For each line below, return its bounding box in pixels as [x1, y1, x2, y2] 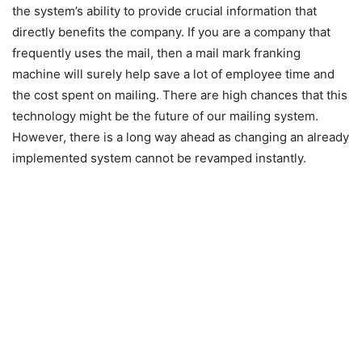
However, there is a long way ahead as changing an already [12, 129, 349, 145]
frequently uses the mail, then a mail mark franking [12, 45, 301, 61]
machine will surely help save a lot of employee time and [12, 66, 335, 82]
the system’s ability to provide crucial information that [12, 3, 317, 19]
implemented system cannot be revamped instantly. [12, 150, 306, 166]
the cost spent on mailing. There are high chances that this [12, 87, 347, 103]
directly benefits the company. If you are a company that [12, 24, 330, 40]
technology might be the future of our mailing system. [12, 108, 318, 124]
